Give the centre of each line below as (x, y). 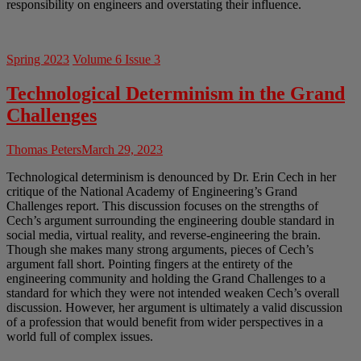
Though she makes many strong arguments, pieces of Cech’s (160, 250)
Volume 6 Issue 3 (116, 60)
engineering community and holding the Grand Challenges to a (166, 279)
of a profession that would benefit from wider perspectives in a (165, 322)
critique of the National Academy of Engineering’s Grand (152, 192)
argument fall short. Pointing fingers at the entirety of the (149, 264)
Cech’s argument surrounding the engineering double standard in (170, 221)
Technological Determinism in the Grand (176, 94)
